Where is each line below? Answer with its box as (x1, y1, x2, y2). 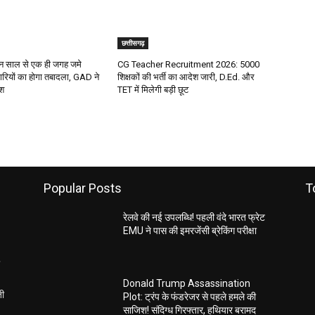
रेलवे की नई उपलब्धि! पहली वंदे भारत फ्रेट (123, 212, 266, 224)
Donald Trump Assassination (123, 278, 251, 290)
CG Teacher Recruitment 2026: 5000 (117, 59, 260, 70)
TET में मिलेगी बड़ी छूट (117, 84, 189, 96)
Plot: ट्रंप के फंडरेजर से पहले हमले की (123, 291, 257, 303)
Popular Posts (44, 181, 122, 196)
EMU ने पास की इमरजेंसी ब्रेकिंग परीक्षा (123, 225, 257, 237)
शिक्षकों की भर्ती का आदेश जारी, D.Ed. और (117, 72, 255, 83)
